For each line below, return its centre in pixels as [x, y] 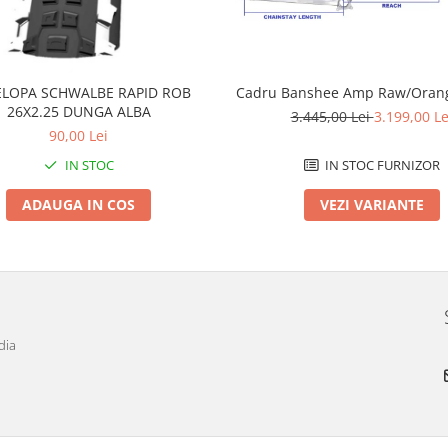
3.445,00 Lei [332, 117]
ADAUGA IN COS [78, 205]
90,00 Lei [78, 136]
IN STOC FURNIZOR [380, 165]
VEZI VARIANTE [371, 205]
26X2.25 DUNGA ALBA [78, 112]
